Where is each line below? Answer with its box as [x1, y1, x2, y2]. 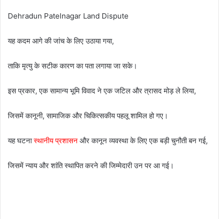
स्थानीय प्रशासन [34, 135, 78, 145]
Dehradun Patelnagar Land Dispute [8, 11, 129, 21]
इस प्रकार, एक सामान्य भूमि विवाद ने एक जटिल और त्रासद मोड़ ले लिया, [8, 86, 196, 95]
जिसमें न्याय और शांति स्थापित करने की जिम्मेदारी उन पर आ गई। [8, 160, 174, 170]
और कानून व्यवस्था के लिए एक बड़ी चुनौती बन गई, [78, 135, 208, 145]
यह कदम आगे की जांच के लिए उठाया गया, [8, 36, 114, 45]
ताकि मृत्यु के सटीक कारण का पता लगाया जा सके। [8, 61, 137, 70]
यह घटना [8, 135, 34, 145]
